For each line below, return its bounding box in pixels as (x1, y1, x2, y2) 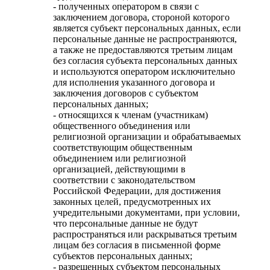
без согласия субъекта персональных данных (53, 55, 237, 66)
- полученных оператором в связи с (53, 1, 199, 12)
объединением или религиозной (53, 153, 186, 164)
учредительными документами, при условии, (53, 207, 240, 218)
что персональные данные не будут (53, 218, 198, 229)
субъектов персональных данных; (53, 251, 192, 262)
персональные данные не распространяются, (53, 34, 237, 45)
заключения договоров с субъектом (53, 88, 198, 99)
